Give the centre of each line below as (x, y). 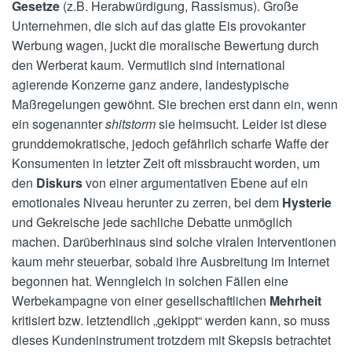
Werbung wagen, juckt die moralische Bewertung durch (165, 45)
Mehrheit (295, 300)
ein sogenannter (59, 123)
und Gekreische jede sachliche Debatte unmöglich (152, 222)
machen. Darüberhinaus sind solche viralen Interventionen (174, 241)
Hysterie (307, 202)
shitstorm (130, 123)
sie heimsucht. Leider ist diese (241, 123)
